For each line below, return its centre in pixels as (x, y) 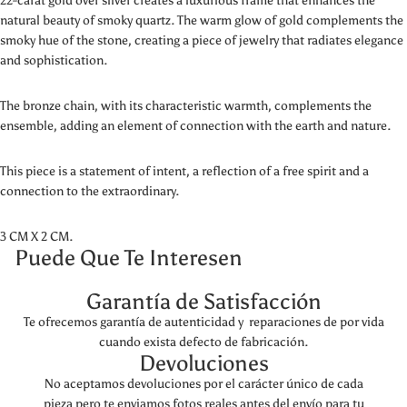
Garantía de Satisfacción (203, 301)
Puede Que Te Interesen (129, 258)
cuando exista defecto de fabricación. (203, 342)
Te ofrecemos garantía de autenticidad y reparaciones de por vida (203, 322)
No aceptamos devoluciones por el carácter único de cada (203, 384)
